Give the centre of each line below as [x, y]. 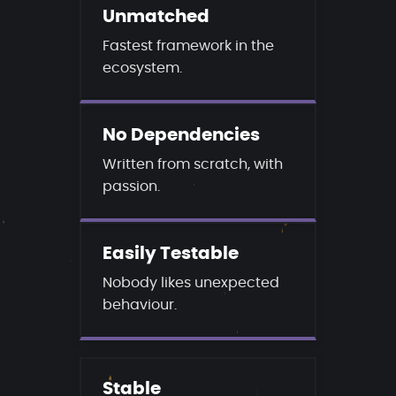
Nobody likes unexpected [190, 282]
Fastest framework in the [188, 46]
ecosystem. [142, 68]
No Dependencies [181, 135]
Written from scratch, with [192, 164]
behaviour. [139, 305]
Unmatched [156, 17]
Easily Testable [170, 254]
